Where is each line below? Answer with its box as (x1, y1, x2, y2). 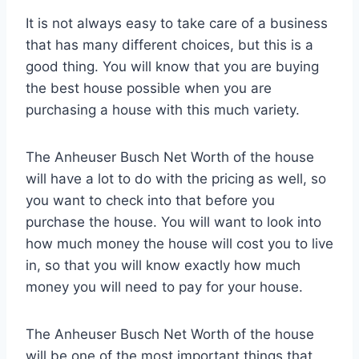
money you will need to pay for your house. (26, 278, 303, 295)
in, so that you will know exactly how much (26, 256, 301, 273)
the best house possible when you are (26, 79, 272, 96)
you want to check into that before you (26, 192, 275, 208)
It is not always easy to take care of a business (26, 14, 328, 31)
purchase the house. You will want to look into (26, 213, 321, 230)
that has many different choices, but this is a (26, 36, 313, 53)
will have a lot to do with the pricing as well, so (26, 170, 326, 187)
